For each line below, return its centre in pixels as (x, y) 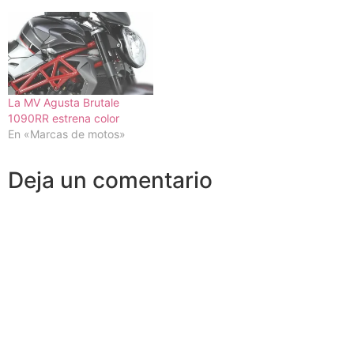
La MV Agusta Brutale (64, 102)
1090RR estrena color (64, 118)
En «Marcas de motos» (67, 134)
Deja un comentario (110, 180)
